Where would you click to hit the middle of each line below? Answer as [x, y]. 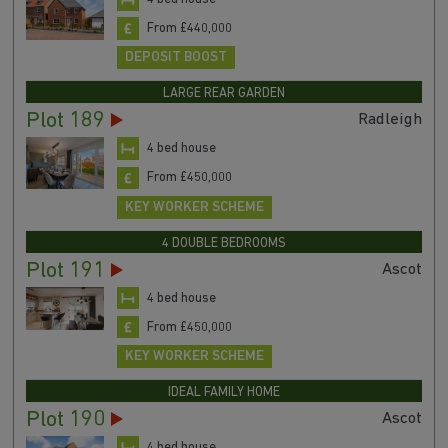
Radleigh [390, 120]
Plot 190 [65, 421]
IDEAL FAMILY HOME [224, 393]
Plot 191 [65, 271]
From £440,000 [189, 28]
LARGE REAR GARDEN [224, 94]
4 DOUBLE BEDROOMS [224, 243]
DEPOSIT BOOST [175, 58]
